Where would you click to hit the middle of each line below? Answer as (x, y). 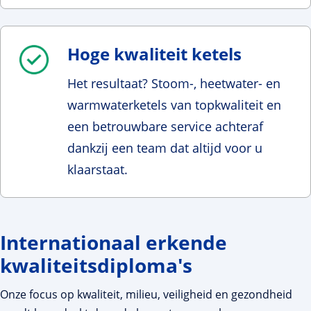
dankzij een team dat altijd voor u (165, 148)
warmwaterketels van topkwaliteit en (174, 104)
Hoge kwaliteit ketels (154, 53)
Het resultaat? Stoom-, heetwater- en (174, 83)
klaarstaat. (99, 169)
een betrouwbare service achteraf (165, 126)
